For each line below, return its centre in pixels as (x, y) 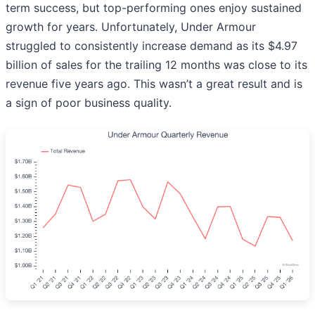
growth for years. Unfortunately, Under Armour (131, 26)
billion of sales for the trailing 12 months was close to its (156, 64)
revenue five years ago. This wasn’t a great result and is (154, 83)
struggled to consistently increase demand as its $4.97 (152, 45)
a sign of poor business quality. (89, 102)
